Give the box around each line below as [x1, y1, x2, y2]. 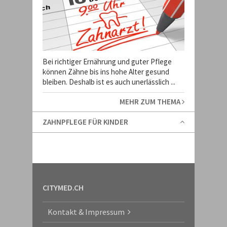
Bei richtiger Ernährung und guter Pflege [43, 57, 172, 66]
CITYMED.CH [43, 182, 84, 193]
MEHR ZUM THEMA [120, 97, 182, 106]
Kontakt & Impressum [48, 207, 128, 217]
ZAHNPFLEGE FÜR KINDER [43, 117, 128, 127]
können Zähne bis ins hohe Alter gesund [43, 67, 169, 77]
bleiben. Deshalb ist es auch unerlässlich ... [43, 77, 175, 87]
